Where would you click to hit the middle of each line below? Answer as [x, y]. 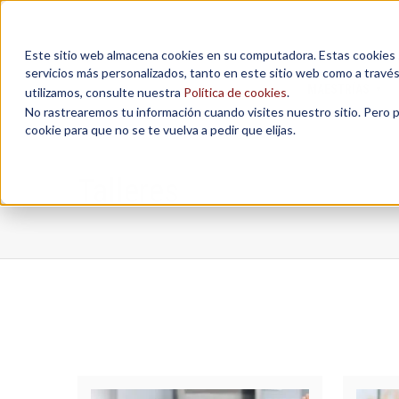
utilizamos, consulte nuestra [104, 92]
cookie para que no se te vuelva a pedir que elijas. [160, 130]
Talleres [128, 191]
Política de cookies [235, 92]
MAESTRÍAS [338, 89]
